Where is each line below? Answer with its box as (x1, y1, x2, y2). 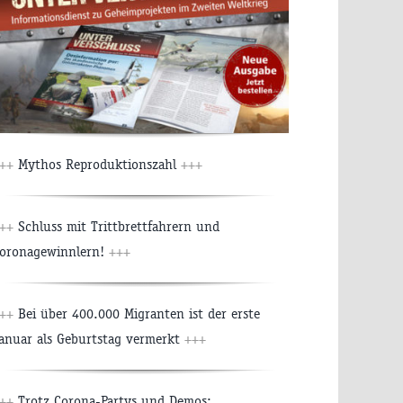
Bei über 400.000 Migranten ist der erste (13, 304, 260, 322)
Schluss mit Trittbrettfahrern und (13, 217, 219, 235)
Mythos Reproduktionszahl (13, 155, 181, 173)
